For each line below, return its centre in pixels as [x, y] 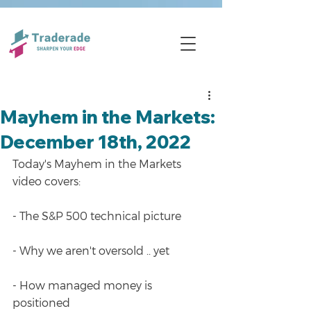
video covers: [47, 181]
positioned [41, 302]
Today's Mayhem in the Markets [98, 163]
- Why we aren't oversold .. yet [91, 250]
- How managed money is [84, 285]
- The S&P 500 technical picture [97, 216]
